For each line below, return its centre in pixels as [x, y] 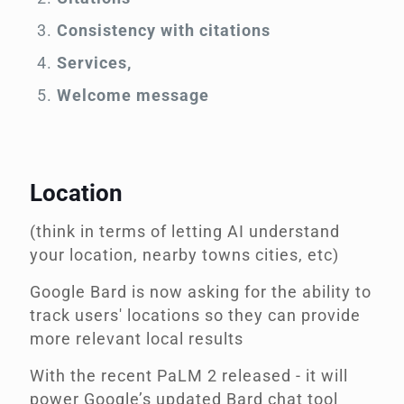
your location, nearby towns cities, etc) [184, 255]
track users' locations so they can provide [195, 316]
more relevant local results [137, 339]
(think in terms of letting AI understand [185, 232]
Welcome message [133, 96]
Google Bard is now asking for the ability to [201, 292]
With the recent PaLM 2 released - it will [189, 376]
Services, [94, 63]
